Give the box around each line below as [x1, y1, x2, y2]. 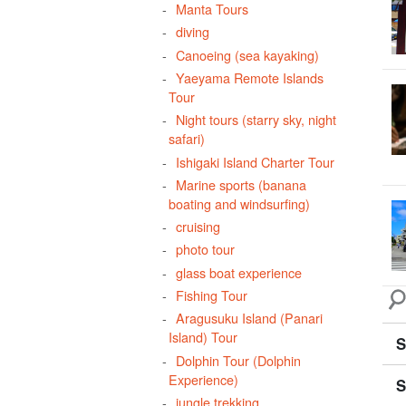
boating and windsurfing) [169, 193, 311, 213]
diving [175, 22, 209, 42]
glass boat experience [175, 262, 302, 282]
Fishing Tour [175, 285, 247, 305]
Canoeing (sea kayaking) [175, 44, 319, 64]
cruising [175, 217, 220, 237]
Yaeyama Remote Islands [175, 67, 324, 87]
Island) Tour [169, 327, 238, 347]
